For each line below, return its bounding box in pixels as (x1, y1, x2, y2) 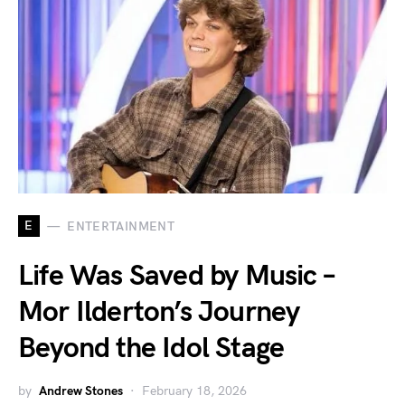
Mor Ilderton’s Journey (18, 295, 300, 330)
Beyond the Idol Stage (18, 331, 285, 366)
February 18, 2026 (142, 383, 247, 399)
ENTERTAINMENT (67, 218, 174, 234)
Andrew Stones (39, 383, 123, 399)
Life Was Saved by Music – (18, 259, 334, 294)
